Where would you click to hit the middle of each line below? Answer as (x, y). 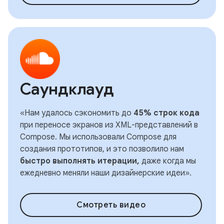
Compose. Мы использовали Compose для (98, 137)
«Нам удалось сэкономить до (77, 113)
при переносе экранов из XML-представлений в (109, 125)
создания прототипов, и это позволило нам (102, 149)
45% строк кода (166, 113)
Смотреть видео (111, 205)
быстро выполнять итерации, (80, 161)
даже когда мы (168, 161)
